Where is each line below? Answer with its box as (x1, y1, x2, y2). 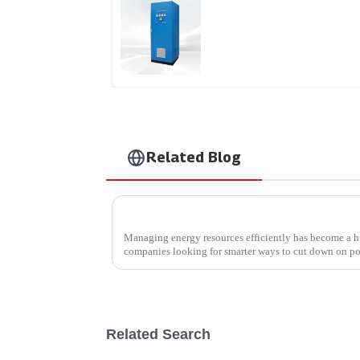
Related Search (106, 326, 211, 343)
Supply (213, 14, 256, 29)
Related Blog (146, 149, 242, 166)
